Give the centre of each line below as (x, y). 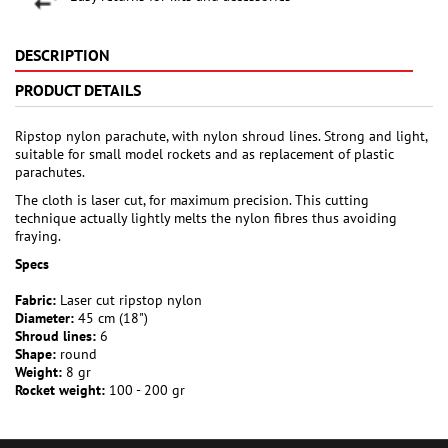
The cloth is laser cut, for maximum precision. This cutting (192, 200)
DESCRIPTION (62, 55)
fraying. (38, 236)
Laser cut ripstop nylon (129, 300)
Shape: (35, 354)
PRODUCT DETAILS (78, 90)
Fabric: (35, 300)
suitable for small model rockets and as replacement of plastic (204, 154)
